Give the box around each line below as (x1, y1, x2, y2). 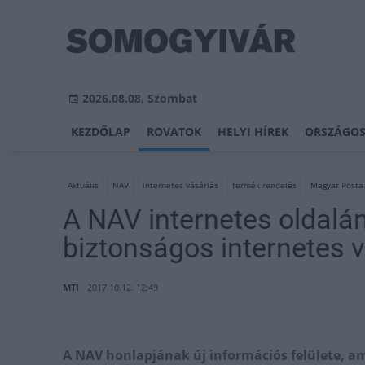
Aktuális (68, 179, 99, 191)
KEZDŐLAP (71, 124, 130, 139)
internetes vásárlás (143, 179, 218, 191)
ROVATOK (147, 124, 201, 139)
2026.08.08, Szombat (82, 90, 197, 106)
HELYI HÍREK (218, 124, 288, 139)
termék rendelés (232, 179, 297, 191)
